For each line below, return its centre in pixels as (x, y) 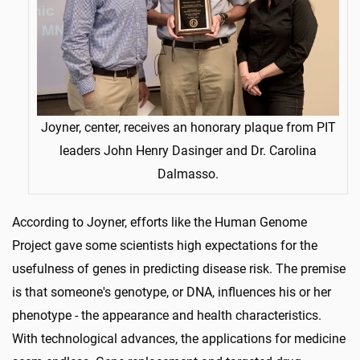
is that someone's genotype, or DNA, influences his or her (172, 292)
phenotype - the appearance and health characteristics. (167, 315)
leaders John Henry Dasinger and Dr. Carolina (188, 150)
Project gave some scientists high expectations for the (165, 245)
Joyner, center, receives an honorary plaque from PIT (188, 127)
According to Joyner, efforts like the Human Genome (160, 222)
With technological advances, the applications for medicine (179, 338)
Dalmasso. (188, 174)
